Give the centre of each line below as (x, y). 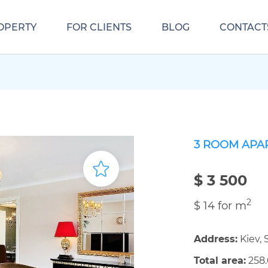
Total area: (220, 261)
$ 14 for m (220, 206)
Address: (216, 239)
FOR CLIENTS (99, 27)
